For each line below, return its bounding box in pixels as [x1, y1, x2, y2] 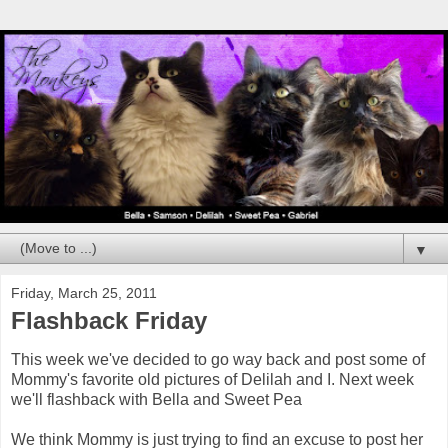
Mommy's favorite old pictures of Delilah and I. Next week [11, 371, 414, 389]
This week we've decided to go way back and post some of [11, 351, 425, 369]
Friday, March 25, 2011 [11, 284, 157, 301]
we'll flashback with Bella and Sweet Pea [11, 391, 302, 409]
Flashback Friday [11, 306, 207, 334]
